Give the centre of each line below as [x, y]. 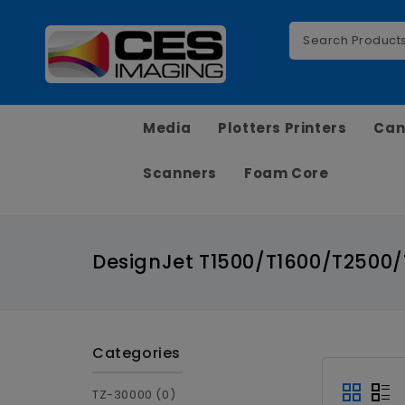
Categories [137, 353]
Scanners [180, 173]
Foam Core [287, 173]
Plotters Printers [283, 127]
